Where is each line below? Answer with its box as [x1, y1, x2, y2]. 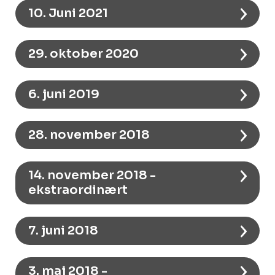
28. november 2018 [28, 126, 150, 142]
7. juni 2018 [28, 222, 98, 238]
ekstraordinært [28, 182, 128, 198]
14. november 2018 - [28, 167, 156, 183]
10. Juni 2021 [28, 5, 108, 21]
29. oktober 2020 [28, 45, 139, 61]
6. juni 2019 [28, 86, 99, 102]
